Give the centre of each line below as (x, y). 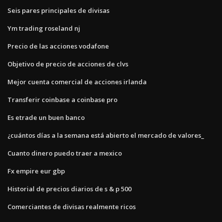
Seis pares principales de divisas (58, 10)
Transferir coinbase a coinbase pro (62, 99)
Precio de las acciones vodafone (58, 46)
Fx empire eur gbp (36, 171)
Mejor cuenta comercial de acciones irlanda (77, 82)
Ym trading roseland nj (44, 28)
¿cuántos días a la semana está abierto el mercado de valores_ (106, 135)
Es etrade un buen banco (46, 117)
